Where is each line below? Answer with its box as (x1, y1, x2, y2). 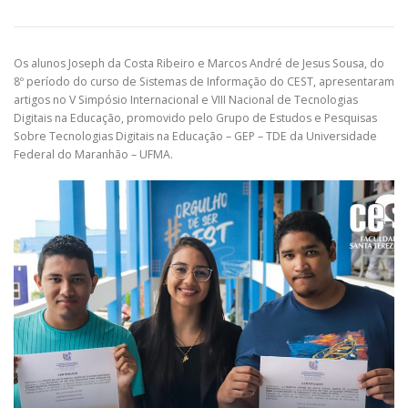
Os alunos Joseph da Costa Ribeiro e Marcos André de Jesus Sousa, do (14, 55, 384, 71)
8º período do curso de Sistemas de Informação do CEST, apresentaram (14, 73, 394, 89)
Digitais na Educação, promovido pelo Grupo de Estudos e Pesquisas (14, 109, 377, 126)
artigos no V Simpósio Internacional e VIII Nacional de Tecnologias (14, 91, 358, 107)
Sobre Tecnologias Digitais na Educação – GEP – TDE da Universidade (14, 127, 377, 144)
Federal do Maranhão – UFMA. (14, 146, 173, 162)
